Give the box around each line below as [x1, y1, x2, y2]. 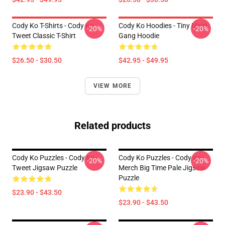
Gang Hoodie [119, 32, 159, 40]
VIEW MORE [93, 82, 132, 89]
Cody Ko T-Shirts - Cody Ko [12, 22, 94, 30]
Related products [74, 120, 151, 132]
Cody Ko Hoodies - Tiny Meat [119, 22, 207, 30]
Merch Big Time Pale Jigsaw [119, 164, 205, 172]
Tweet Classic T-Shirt [12, 32, 76, 40]
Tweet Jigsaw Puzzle [12, 164, 77, 172]
